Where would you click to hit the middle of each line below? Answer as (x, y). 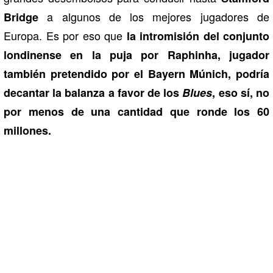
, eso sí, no (241, 92)
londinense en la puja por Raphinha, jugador (136, 55)
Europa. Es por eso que (63, 35)
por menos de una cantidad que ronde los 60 (136, 111)
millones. (27, 130)
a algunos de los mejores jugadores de (154, 16)
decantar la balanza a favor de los (93, 92)
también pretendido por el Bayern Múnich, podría (136, 73)
